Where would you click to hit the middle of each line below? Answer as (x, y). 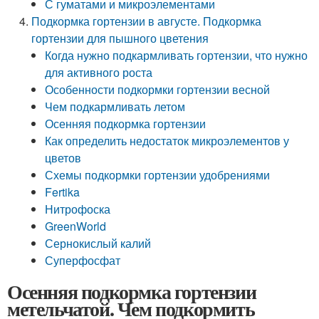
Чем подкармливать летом (115, 106)
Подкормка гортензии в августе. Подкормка (147, 21)
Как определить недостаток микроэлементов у (167, 141)
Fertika (63, 192)
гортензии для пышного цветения (120, 38)
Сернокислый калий (98, 243)
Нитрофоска (78, 209)
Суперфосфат (83, 260)
